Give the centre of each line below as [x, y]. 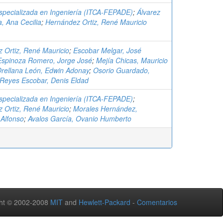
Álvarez [149, 12]
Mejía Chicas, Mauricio [132, 60]
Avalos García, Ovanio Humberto [80, 118]
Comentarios [157, 202]
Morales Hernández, [105, 109]
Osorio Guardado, [121, 70]
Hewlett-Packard [105, 202]
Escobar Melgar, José [107, 50]
